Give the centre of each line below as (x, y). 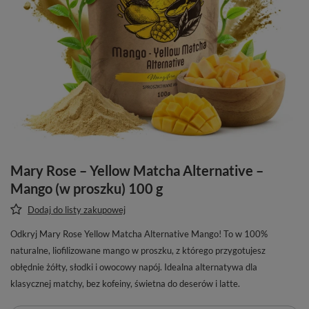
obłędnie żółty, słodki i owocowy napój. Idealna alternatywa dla (134, 267)
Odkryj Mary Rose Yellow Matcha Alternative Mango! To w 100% (139, 233)
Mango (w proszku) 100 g (87, 188)
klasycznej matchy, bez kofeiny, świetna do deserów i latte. (125, 283)
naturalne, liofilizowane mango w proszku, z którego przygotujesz (138, 250)
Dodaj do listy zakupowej (77, 209)
